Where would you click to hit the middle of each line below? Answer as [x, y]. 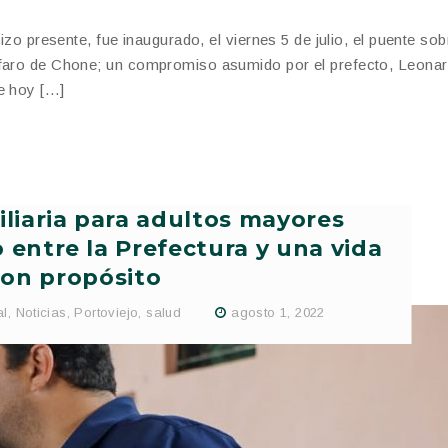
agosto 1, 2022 [278, 313]
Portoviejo [106, 313]
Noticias [41, 313]
